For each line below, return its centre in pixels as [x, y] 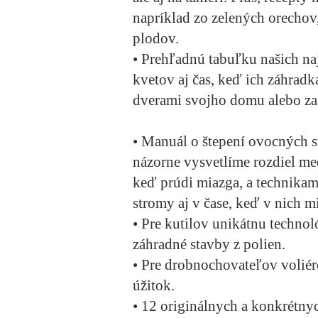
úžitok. [154, 286]
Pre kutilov [175, 224]
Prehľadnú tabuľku [199, 59]
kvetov [154, 80]
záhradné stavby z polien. [209, 245]
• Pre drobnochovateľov [207, 265]
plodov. [156, 39]
